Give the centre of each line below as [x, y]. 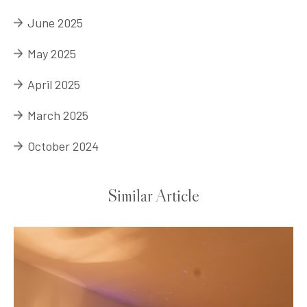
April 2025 [54, 84]
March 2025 [58, 115]
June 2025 [55, 22]
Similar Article [153, 195]
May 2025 [52, 53]
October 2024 [63, 146]
